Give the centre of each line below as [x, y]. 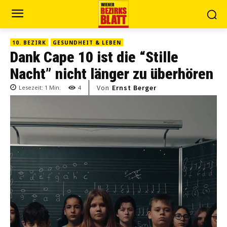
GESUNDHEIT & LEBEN [87, 43]
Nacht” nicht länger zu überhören [112, 74]
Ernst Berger [134, 88]
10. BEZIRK [29, 43]
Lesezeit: [32, 88]
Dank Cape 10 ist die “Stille [94, 57]
